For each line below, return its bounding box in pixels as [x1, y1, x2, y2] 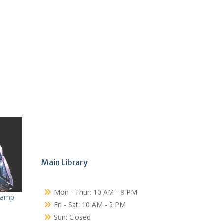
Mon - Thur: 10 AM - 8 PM [53, 187, 137, 197]
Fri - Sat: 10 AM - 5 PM [53, 200, 126, 209]
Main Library [41, 157, 88, 167]
